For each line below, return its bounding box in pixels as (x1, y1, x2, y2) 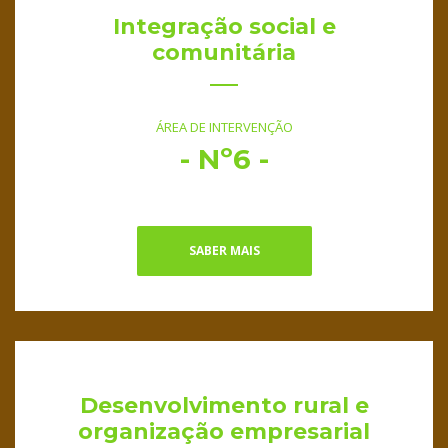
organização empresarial (78, 418, 370, 446)
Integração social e (112, 13, 336, 41)
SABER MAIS (188, 242, 260, 260)
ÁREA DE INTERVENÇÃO (155, 118, 293, 137)
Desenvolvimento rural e (79, 392, 369, 420)
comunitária (152, 39, 296, 67)
